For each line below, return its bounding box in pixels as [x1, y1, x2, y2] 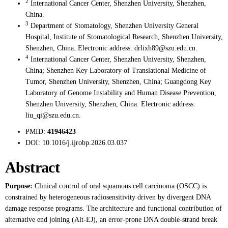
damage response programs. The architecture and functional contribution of [5, 205, 222, 212]
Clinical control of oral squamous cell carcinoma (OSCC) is [35, 182, 207, 190]
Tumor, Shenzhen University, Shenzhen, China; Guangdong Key [25, 78, 211, 85]
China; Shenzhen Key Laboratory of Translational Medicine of [25, 67, 206, 74]
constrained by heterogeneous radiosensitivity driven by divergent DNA [5, 193, 211, 201]
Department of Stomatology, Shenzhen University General [28, 22, 198, 30]
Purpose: [5, 182, 35, 190]
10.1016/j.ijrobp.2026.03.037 [42, 139, 127, 147]
